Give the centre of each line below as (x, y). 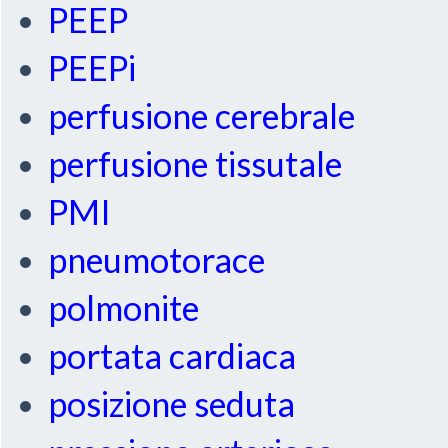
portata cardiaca (172, 356)
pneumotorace (157, 260)
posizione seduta (172, 404)
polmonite (124, 308)
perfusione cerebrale (202, 116)
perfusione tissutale (195, 164)
